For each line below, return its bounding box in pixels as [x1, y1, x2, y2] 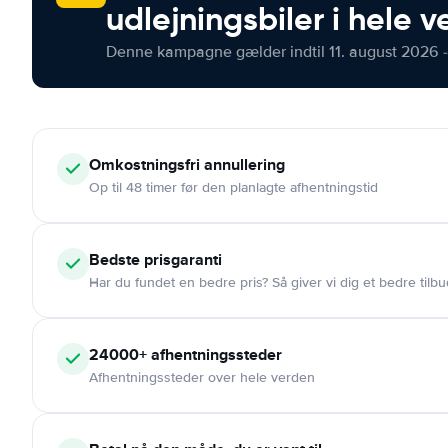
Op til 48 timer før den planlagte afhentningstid [89, 179, 378, 196]
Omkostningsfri [89, 153, 200, 176]
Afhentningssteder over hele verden [89, 369, 315, 386]
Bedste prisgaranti [89, 248, 222, 271]
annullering [200, 153, 285, 176]
